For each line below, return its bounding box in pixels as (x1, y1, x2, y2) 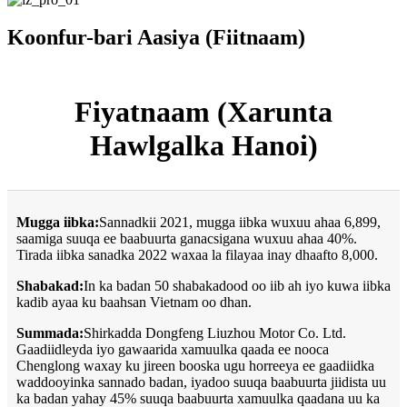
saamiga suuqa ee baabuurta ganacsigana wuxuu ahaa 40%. (16, 231, 357, 247)
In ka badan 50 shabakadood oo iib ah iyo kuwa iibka (84, 278, 391, 294)
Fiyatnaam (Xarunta (74, 95, 333, 129)
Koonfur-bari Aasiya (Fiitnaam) (7, 25, 305, 50)
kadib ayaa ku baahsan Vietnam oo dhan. (16, 294, 252, 311)
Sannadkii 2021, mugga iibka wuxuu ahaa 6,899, (99, 214, 381, 231)
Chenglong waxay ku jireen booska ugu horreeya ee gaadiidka (16, 358, 374, 374)
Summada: (16, 325, 84, 342)
